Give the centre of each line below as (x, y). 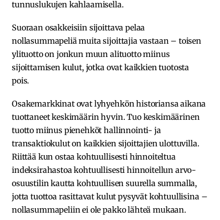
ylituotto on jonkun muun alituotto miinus (91, 54)
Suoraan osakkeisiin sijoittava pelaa (79, 27)
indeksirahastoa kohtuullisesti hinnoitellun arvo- (104, 170)
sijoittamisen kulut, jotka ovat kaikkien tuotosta (101, 67)
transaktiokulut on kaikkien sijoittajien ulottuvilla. (106, 143)
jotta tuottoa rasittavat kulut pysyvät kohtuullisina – (110, 196)
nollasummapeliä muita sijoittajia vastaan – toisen (107, 41)
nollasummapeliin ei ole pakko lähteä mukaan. (99, 209)
